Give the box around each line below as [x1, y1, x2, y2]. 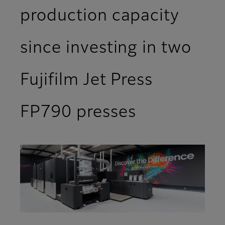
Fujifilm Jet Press [20, 72, 153, 89]
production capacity [20, 8, 180, 25]
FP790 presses [20, 104, 136, 121]
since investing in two [20, 40, 192, 57]
